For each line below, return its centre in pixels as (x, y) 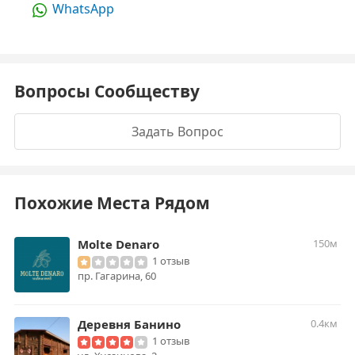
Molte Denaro (118, 244)
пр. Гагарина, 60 (117, 276)
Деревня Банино (129, 324)
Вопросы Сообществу (107, 91)
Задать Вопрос (177, 132)
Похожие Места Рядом (112, 203)
